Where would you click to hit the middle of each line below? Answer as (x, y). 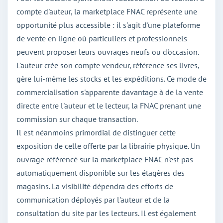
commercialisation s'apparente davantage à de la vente (110, 92)
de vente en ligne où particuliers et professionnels (102, 38)
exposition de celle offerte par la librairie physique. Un (108, 146)
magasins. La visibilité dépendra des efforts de (95, 186)
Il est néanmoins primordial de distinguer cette (96, 132)
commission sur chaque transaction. (77, 119)
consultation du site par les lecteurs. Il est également (106, 213)
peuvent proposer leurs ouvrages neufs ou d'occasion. (108, 52)
